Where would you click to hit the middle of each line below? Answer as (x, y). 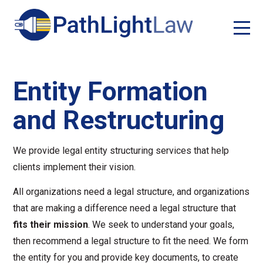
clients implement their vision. (75, 167)
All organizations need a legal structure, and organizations (131, 192)
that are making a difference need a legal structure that (125, 208)
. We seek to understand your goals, (161, 225)
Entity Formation (111, 91)
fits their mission (51, 225)
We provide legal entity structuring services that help (121, 151)
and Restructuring (119, 120)
